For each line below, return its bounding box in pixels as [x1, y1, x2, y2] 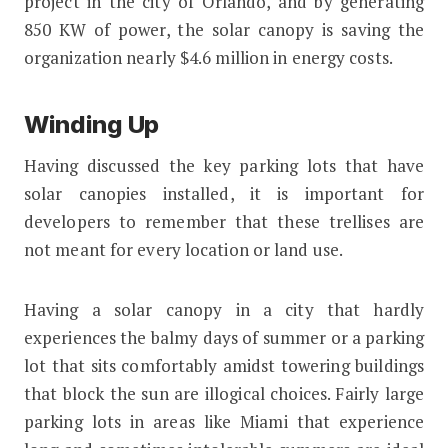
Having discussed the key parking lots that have [23, 154, 425, 178]
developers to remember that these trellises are [23, 210, 425, 234]
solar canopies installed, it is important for [23, 182, 425, 206]
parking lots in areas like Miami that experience [23, 410, 425, 434]
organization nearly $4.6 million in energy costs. [23, 46, 393, 70]
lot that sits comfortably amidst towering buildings [23, 354, 425, 378]
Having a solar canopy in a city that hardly [23, 298, 425, 322]
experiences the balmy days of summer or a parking [23, 326, 425, 350]
